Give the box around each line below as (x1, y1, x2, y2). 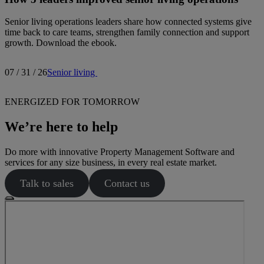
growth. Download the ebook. (5, 38, 117, 48)
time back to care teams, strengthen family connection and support (5, 27, 249, 38)
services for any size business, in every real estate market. (5, 157, 217, 168)
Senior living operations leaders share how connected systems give (5, 16, 252, 27)
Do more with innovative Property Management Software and (5, 147, 235, 157)
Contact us (104, 177, 150, 190)
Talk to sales (19, 177, 74, 190)
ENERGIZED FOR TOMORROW (5, 97, 140, 107)
